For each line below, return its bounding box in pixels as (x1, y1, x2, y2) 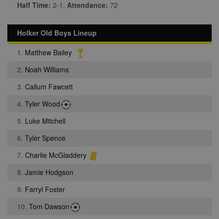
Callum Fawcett (25, 82, 73, 91)
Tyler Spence (25, 133, 66, 143)
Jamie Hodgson (25, 167, 73, 177)
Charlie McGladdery (25, 150, 87, 160)
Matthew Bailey (25, 47, 72, 57)
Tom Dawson (29, 201, 69, 211)
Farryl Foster (25, 184, 65, 194)
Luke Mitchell (25, 116, 66, 126)
